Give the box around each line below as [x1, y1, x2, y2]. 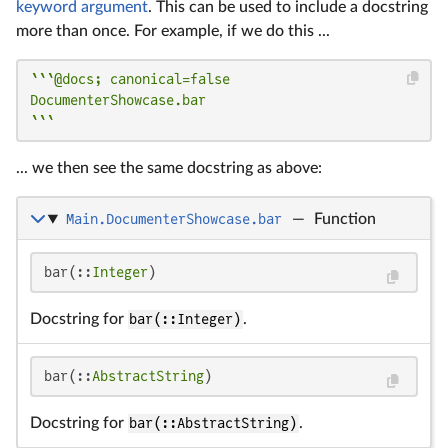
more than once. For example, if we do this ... [16, 23, 330, 40]
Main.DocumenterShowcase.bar [65, 211, 282, 228]
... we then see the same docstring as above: [16, 160, 322, 177]
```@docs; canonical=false [30, 71, 230, 88]
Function [313, 211, 376, 228]
